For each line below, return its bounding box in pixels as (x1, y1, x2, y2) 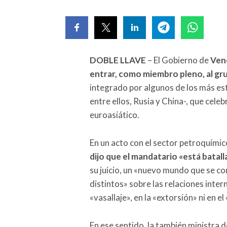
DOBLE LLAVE (90, 54, 146, 65)
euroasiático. (90, 109, 139, 120)
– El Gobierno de (146, 54, 210, 65)
